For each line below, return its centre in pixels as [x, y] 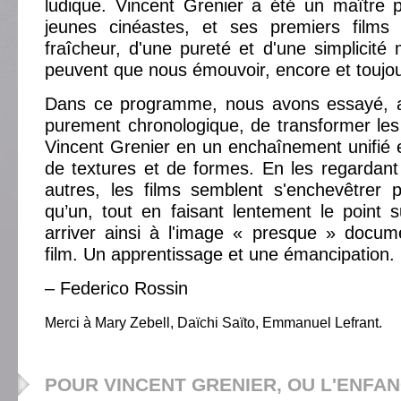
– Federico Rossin [116, 288]
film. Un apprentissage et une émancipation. [220, 254]
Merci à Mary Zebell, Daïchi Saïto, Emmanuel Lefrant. [213, 322]
